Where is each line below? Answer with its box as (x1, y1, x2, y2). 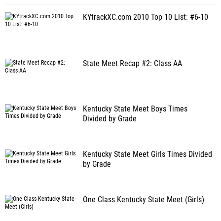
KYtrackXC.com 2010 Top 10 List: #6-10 (83, 13, 208, 22)
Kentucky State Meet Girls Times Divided (83, 150, 212, 159)
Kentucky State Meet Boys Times (83, 105, 187, 113)
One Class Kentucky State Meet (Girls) (83, 195, 204, 204)
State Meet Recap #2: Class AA (83, 59, 182, 68)
